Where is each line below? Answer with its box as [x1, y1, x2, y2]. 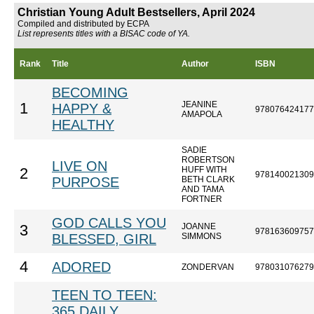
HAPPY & [52, 101, 111, 116]
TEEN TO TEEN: [52, 287, 157, 303]
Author [182, 59, 209, 69]
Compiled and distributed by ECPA [18, 19, 149, 29]
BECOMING [52, 85, 128, 100]
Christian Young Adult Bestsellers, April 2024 [18, 6, 255, 18]
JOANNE [182, 221, 216, 231]
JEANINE [182, 100, 217, 109]
